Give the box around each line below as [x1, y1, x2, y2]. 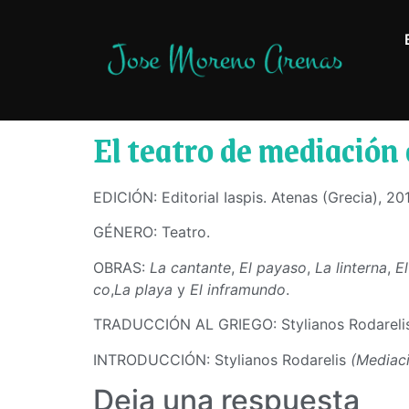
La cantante [150, 257, 231, 277]
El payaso [239, 257, 307, 277]
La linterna [315, 257, 387, 277]
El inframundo [185, 279, 286, 299]
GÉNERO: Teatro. [93, 223, 210, 242]
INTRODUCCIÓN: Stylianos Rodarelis [93, 350, 351, 369]
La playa [114, 279, 173, 299]
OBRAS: [93, 257, 145, 277]
